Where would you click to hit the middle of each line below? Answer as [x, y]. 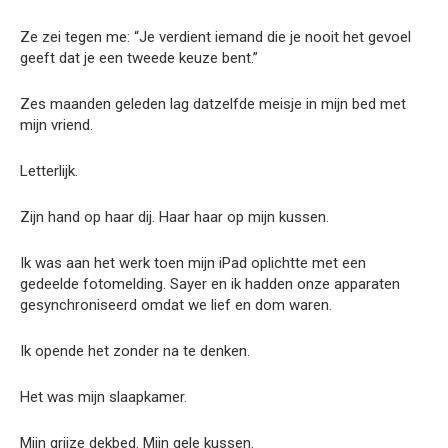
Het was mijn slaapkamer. [103, 396]
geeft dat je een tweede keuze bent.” [139, 57]
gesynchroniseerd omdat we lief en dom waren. [176, 304]
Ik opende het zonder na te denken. [135, 350]
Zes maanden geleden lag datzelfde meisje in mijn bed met [213, 103]
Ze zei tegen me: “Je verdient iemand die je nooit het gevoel [215, 36]
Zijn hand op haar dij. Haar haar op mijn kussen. [174, 216]
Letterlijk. [49, 170]
